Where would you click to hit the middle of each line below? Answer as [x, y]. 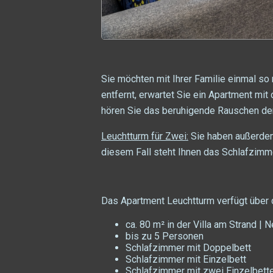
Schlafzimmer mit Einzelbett [186, 259]
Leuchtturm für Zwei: [145, 136]
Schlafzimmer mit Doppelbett [188, 247]
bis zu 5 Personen [165, 236]
